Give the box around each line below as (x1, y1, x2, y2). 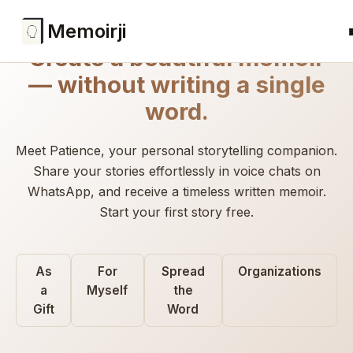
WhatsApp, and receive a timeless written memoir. (27, 184, 326, 199)
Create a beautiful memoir (28, 43, 325, 72)
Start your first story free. (99, 204, 254, 220)
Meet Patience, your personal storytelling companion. (16, 143, 337, 158)
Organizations (237, 263, 321, 279)
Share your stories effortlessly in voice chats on (32, 163, 321, 179)
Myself (87, 282, 128, 298)
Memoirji (47, 20, 126, 43)
